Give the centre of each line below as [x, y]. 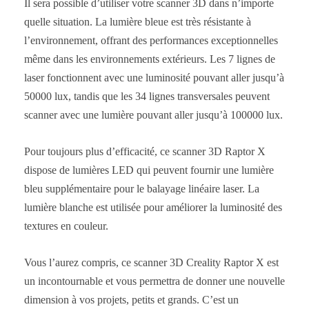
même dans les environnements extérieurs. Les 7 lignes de [150, 59]
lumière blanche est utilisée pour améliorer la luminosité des [153, 207]
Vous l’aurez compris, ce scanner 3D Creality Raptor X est [151, 262]
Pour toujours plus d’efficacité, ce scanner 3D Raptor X [145, 151]
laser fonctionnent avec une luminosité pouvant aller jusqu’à [154, 77]
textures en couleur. [66, 226]
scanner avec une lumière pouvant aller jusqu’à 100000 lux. [153, 114]
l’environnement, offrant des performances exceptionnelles [151, 40]
